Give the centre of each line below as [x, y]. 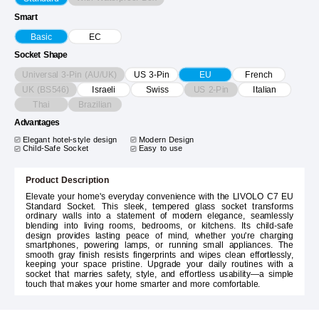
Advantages [37, 123]
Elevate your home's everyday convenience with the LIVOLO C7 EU [159, 197]
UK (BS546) [46, 90]
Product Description [67, 180]
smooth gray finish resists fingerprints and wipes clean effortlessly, [159, 255]
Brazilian [95, 105]
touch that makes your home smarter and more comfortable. [143, 284]
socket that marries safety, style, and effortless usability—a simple [159, 274]
